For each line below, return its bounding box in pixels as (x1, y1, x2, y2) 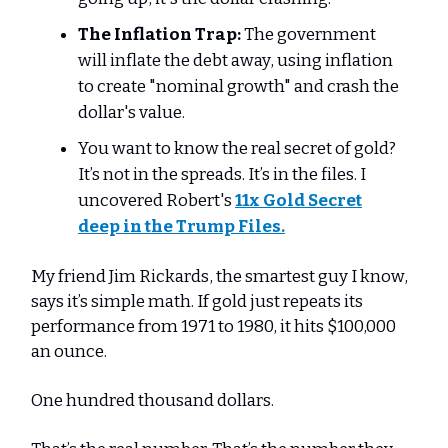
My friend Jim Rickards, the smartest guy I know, (31, 265, 408, 287)
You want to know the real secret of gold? (78, 137, 396, 159)
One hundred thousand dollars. (31, 389, 274, 411)
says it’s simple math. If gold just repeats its (31, 290, 363, 312)
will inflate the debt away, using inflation (78, 49, 393, 71)
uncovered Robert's (78, 189, 235, 211)
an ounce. (31, 340, 107, 362)
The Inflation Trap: (78, 23, 241, 45)
